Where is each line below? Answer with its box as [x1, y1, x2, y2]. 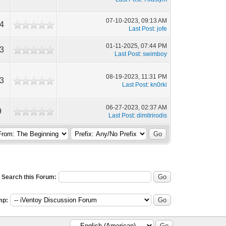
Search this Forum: [1, 174, 56, 181]
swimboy [143, 50, 167, 58]
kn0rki [150, 81, 167, 88]
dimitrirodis [137, 112, 167, 119]
